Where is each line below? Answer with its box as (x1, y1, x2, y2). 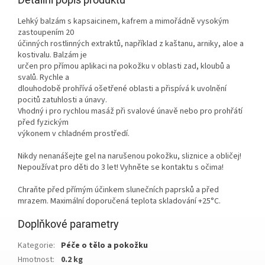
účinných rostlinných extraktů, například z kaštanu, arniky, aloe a (18, 38, 244, 50)
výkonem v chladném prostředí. (18, 128, 130, 140)
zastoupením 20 (18, 27, 74, 39)
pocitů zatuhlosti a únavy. (18, 94, 107, 106)
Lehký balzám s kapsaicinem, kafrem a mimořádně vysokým (18, 15, 229, 28)
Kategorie (18, 240, 53, 252)
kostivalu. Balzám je (18, 49, 87, 62)
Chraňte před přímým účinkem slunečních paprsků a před (18, 184, 219, 196)
